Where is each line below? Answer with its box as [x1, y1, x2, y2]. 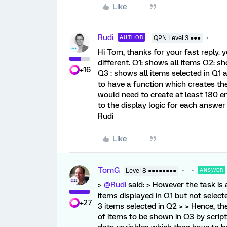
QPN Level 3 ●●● [154, 34, 201, 42]
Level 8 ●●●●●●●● [126, 167, 176, 174]
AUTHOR [120, 34, 143, 40]
